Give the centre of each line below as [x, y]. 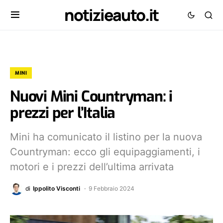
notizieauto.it [111, 15]
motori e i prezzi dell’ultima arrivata [92, 167]
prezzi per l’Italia [63, 113]
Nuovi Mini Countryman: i [91, 97]
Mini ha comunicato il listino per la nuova [106, 137]
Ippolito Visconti [56, 188]
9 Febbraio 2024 [111, 188]
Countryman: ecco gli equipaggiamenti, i [105, 152]
